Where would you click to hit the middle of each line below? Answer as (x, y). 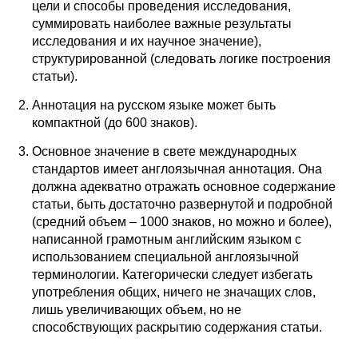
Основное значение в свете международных (164, 152)
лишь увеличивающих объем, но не (137, 310)
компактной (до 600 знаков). (115, 123)
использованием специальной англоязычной (165, 257)
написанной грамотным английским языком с (167, 240)
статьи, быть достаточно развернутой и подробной (182, 205)
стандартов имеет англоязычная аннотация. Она (177, 169)
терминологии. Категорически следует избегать (172, 275)
